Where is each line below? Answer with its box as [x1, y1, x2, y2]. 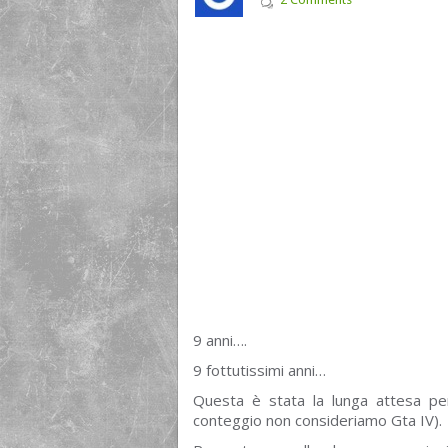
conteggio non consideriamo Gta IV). [193, 410, 442, 430]
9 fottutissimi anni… [193, 360, 326, 380]
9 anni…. [193, 330, 247, 350]
